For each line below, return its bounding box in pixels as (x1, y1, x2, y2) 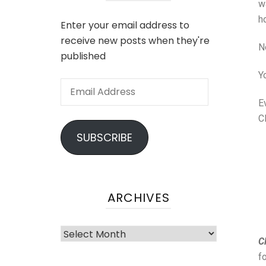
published (61, 49, 106, 63)
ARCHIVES (107, 189, 170, 206)
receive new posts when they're (61, 34, 210, 47)
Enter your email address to (61, 18, 189, 32)
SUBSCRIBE (76, 130, 132, 145)
